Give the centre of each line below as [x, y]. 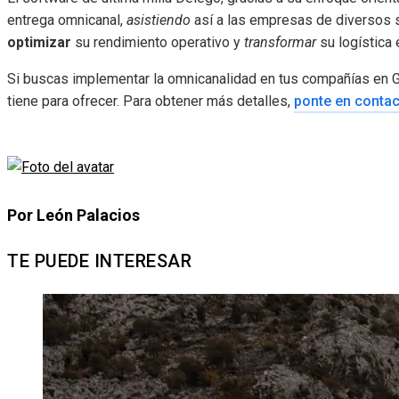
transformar [280, 43]
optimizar [39, 43]
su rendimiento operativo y [158, 43]
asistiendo [159, 20]
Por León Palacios [73, 216]
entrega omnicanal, [67, 20]
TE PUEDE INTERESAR [99, 261]
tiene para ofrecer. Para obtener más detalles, [151, 102]
